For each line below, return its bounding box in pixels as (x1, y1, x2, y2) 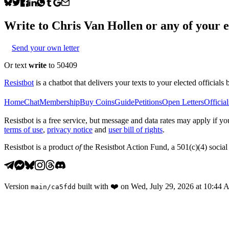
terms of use (4, 125, 43, 134)
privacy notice (47, 125, 93, 134)
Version (4, 181, 29, 191)
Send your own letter (12, 43, 79, 52)
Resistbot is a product (4, 142, 75, 151)
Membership (39, 97, 80, 106)
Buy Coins (80, 97, 114, 106)
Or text (4, 60, 29, 70)
